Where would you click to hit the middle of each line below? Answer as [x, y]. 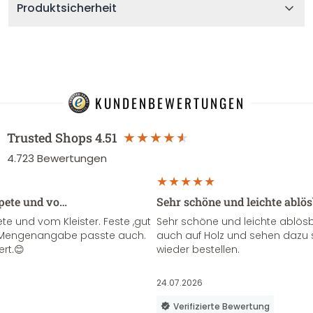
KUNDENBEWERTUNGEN [170, 103]
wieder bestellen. [198, 249]
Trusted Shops [50, 138]
